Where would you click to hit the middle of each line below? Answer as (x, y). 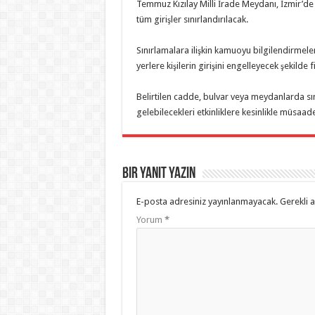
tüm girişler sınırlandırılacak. (192, 19)
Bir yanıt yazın (159, 174)
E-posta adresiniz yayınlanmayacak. (207, 201)
